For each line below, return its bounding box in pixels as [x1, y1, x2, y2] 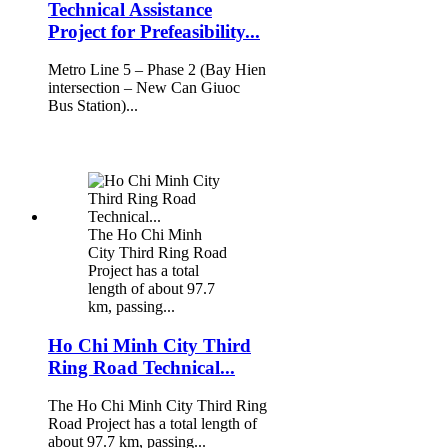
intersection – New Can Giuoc [48, 79, 240, 97]
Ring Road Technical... [48, 356, 235, 378]
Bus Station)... [48, 97, 138, 115]
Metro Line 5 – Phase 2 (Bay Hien [48, 61, 266, 79]
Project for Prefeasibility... [48, 20, 260, 42]
